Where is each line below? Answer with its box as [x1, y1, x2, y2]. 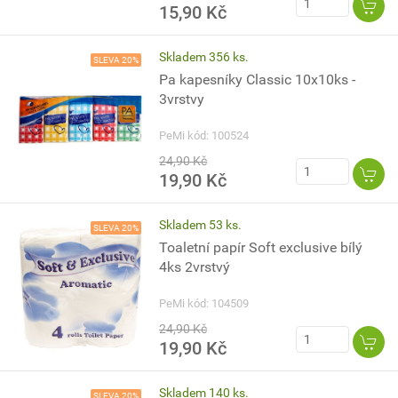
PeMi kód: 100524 [159, 129, 250, 142]
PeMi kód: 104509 [159, 297, 250, 310]
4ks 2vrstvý [159, 259, 231, 275]
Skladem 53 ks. [159, 218, 243, 232]
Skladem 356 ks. [159, 50, 250, 64]
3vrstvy [159, 91, 205, 107]
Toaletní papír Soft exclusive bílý [159, 239, 363, 256]
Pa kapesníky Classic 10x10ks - [159, 71, 356, 88]
